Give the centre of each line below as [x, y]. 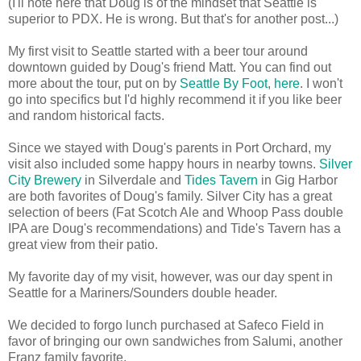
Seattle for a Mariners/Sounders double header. [143, 293]
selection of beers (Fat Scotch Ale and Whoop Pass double [176, 213]
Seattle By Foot [224, 84]
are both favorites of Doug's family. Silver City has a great [170, 197]
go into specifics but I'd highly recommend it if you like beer [175, 100]
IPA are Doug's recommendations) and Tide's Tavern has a [174, 229]
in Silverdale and [133, 180]
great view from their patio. [83, 245]
